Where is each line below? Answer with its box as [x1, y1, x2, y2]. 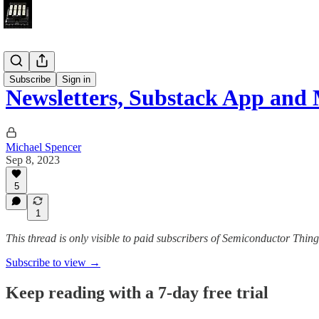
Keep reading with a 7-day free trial [6, 283, 268, 302]
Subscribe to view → [6, 256, 100, 268]
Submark [6, 57, 46, 69]
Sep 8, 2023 [6, 153, 60, 166]
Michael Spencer [6, 140, 81, 153]
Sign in [62, 74, 90, 85]
